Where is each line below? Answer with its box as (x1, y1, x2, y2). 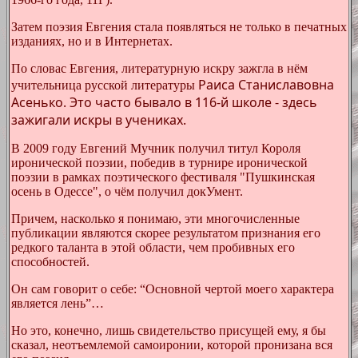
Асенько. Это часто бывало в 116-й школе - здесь (11, 93, 317, 111)
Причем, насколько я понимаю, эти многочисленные (11, 212, 300, 225)
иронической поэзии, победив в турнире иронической (11, 156, 308, 169)
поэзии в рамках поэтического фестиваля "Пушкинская (11, 170, 315, 184)
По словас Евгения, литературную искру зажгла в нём (11, 62, 308, 75)
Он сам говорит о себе (11, 282, 133, 296)
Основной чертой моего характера (145, 282, 334, 296)
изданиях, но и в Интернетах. (11, 34, 173, 48)
